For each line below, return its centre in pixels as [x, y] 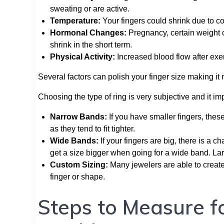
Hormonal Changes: [88, 32]
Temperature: [75, 20]
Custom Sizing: [79, 164]
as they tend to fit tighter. [92, 128]
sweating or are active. [90, 8]
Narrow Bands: [78, 116]
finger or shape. [77, 176]
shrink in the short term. [91, 44]
